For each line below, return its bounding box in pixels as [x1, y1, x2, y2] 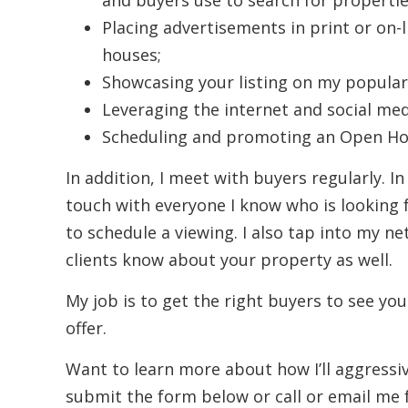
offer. [66, 317, 107, 340]
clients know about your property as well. [66, 249, 393, 271]
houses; [102, 44, 161, 66]
